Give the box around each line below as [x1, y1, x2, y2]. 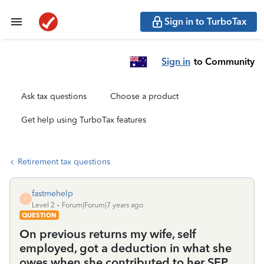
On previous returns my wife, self [19, 227, 196, 241]
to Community [194, 55, 255, 67]
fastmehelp [32, 189, 73, 199]
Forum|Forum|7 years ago [62, 201, 143, 209]
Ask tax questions [21, 91, 87, 101]
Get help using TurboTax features [21, 115, 146, 125]
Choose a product [110, 91, 179, 101]
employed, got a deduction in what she [19, 241, 232, 255]
